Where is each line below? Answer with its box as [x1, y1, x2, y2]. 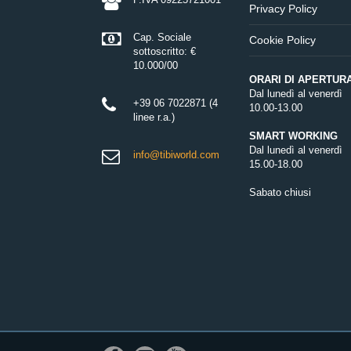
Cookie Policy [248, 34, 316, 46]
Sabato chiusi [248, 186, 311, 198]
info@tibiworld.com [133, 149, 219, 161]
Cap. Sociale [133, 31, 191, 44]
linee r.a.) [133, 111, 175, 124]
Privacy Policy [248, 2, 317, 15]
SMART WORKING [248, 129, 338, 142]
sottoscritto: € [133, 45, 196, 58]
